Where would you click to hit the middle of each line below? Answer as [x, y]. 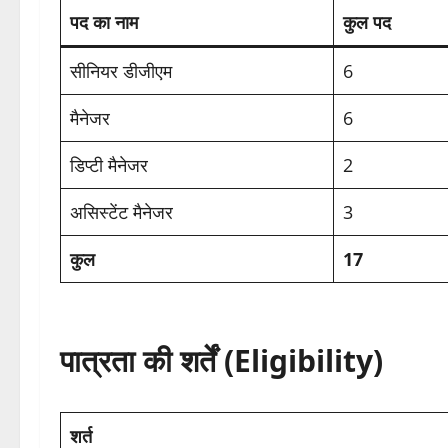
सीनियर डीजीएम [121, 71]
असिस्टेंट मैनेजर [121, 212]
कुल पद [367, 22]
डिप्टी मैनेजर [109, 165]
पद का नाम [104, 22]
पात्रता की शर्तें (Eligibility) [221, 361]
